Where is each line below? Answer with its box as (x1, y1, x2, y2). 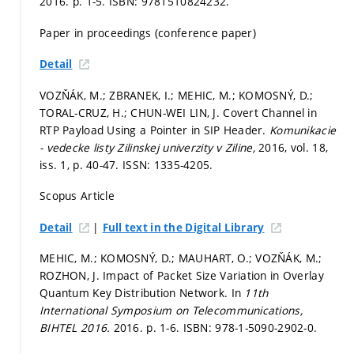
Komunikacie (269, 122, 337, 137)
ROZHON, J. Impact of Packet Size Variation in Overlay (40, 268, 324, 284)
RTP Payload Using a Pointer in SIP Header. (40, 122, 270, 137)
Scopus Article (40, 188, 115, 204)
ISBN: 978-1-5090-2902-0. (183, 320, 318, 336)
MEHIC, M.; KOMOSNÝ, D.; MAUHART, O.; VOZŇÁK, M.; (40, 250, 322, 266)
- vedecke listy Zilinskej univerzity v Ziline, (40, 139, 259, 155)
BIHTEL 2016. (40, 320, 114, 336)
